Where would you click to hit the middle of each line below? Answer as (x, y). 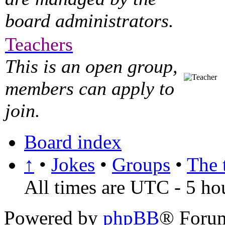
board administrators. (89, 20)
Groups (141, 164)
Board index (73, 142)
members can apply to (90, 88)
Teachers (39, 44)
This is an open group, (91, 66)
